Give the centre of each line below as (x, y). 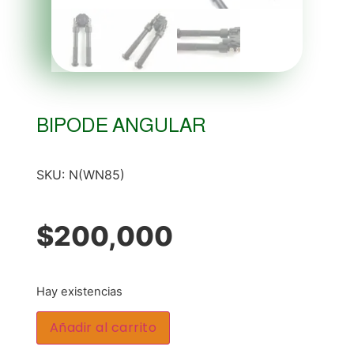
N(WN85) (96, 174)
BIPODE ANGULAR (121, 124)
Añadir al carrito (103, 328)
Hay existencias (79, 291)
